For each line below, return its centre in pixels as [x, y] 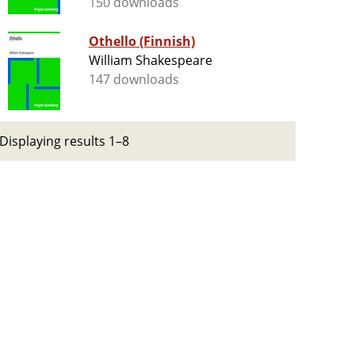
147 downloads [134, 80]
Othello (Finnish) [142, 42]
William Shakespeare [151, 61]
